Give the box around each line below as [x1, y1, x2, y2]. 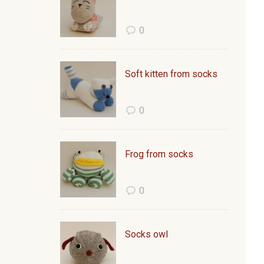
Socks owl [125, 229, 168, 240]
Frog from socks [125, 148, 193, 160]
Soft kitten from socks [125, 68, 217, 80]
